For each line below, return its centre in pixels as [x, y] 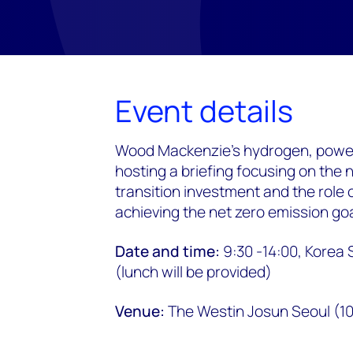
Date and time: [167, 251]
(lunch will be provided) [193, 272]
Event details [204, 110]
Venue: [140, 311]
